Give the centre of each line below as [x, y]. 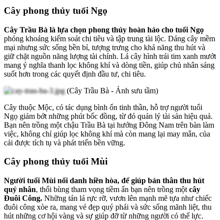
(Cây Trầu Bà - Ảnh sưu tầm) [113, 90]
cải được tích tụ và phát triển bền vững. [66, 142]
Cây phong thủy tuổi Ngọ [57, 11]
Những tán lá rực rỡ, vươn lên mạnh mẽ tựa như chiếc [127, 198]
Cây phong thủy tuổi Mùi [57, 162]
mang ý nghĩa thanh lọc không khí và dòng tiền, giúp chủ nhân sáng [109, 65]
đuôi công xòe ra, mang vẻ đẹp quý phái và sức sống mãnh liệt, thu [108, 207]
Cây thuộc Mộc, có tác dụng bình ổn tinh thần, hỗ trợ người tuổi [103, 107]
